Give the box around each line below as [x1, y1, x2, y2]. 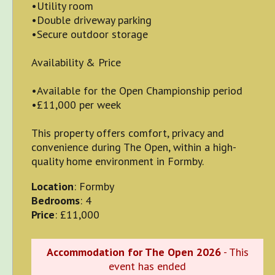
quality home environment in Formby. [31, 154, 204, 169]
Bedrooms [31, 193, 80, 208]
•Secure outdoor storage [31, 27, 149, 42]
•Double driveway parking [31, 13, 152, 28]
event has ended [109, 259, 186, 274]
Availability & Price [31, 55, 122, 70]
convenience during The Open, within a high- [31, 140, 237, 155]
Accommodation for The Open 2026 [46, 245, 221, 260]
